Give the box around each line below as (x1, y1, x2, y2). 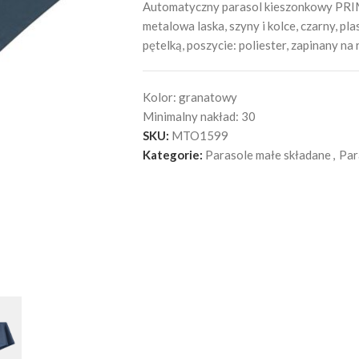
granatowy (178, 90, 237, 104)
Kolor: (142, 90, 179, 104)
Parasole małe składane (204, 147, 331, 162)
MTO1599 (171, 128, 228, 143)
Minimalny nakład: (142, 109, 241, 123)
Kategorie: (142, 147, 203, 162)
